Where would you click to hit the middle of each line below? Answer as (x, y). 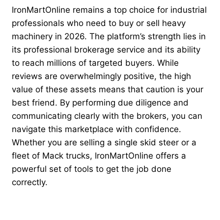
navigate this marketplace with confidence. (96, 129)
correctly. (30, 182)
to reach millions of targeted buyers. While (95, 63)
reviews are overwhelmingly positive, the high (101, 76)
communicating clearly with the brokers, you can (107, 116)
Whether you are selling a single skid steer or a (104, 143)
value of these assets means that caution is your (108, 90)
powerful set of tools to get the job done (92, 169)
